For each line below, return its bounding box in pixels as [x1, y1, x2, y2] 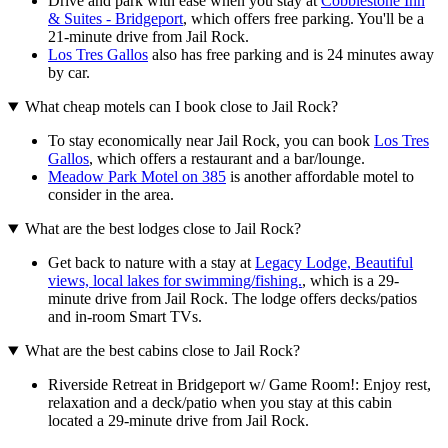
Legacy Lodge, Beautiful [255, 254, 413, 272]
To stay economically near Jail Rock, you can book [48, 132, 374, 150]
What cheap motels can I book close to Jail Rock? [24, 98, 338, 116]
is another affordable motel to [226, 168, 414, 186]
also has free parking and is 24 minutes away [148, 46, 434, 64]
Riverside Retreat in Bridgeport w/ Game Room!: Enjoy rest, [48, 376, 431, 394]
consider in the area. [48, 186, 174, 204]
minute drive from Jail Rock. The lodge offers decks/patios [48, 290, 417, 308]
